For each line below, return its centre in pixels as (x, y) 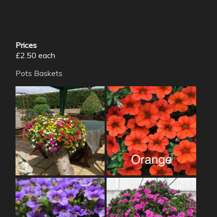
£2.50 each (35, 55)
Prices (26, 45)
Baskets (48, 73)
